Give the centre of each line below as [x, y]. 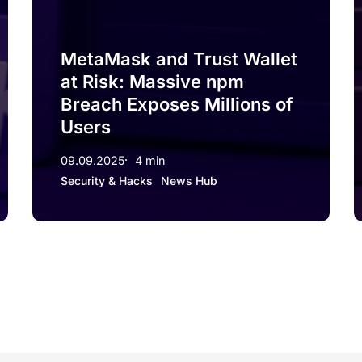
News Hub [189, 180]
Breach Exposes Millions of [177, 104]
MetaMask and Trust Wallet [179, 59]
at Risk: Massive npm [152, 81]
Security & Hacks [106, 180]
